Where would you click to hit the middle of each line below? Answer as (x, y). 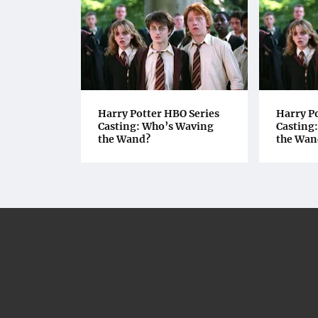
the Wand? (124, 139)
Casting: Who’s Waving (156, 127)
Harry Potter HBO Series (159, 114)
